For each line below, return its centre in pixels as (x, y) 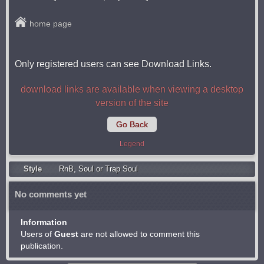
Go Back (132, 124)
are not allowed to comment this (139, 234)
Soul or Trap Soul (108, 169)
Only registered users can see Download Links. (113, 64)
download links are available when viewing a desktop (132, 89)
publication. (42, 246)
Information (44, 222)
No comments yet (51, 194)
